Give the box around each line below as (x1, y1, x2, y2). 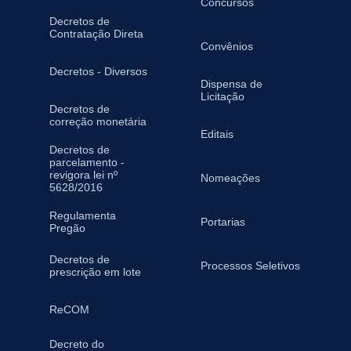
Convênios (200, 40, 253, 52)
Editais (200, 128, 233, 140)
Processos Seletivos (200, 259, 300, 272)
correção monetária (49, 115, 147, 128)
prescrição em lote (49, 266, 141, 278)
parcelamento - (49, 156, 125, 168)
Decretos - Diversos (49, 65, 147, 78)
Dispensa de (200, 78, 262, 90)
